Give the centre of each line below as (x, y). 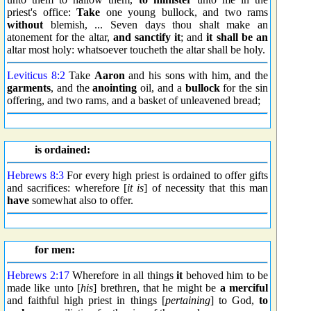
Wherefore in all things (123, 275)
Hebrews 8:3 (35, 175)
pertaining (187, 300)
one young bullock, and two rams (184, 12)
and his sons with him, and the (196, 75)
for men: (55, 250)
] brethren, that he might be (157, 288)
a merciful (244, 288)
